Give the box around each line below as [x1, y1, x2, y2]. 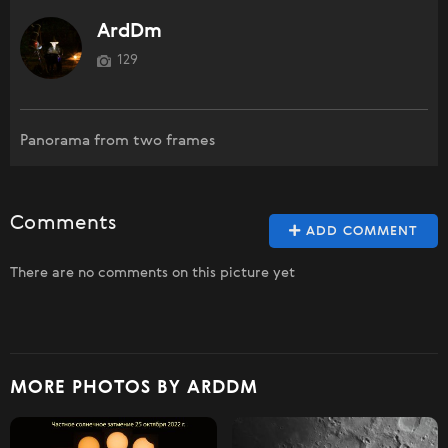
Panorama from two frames [20, 132, 215, 148]
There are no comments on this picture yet [10, 265, 295, 280]
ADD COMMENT [301, 224, 418, 238]
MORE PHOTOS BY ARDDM [10, 378, 258, 397]
